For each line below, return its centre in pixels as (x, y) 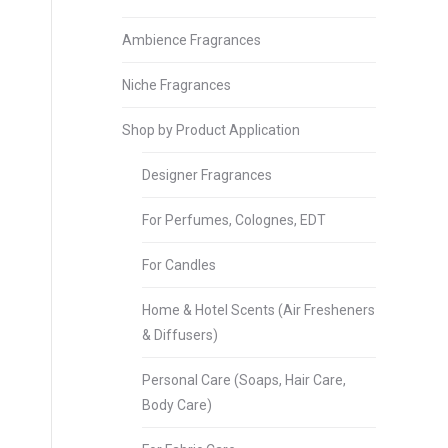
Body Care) (177, 405)
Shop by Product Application (211, 130)
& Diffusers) (180, 335)
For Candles (179, 265)
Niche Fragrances (176, 85)
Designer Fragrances (207, 175)
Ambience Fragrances (191, 40)
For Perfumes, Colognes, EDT (234, 220)
